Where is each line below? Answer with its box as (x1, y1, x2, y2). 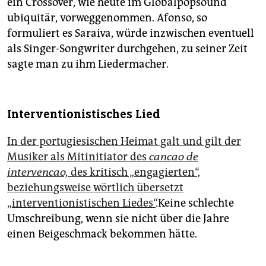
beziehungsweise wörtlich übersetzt (7, 181, 183, 195)
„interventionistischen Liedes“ (7, 197, 156, 210)
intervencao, (7, 166, 68, 179)
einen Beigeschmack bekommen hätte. (7, 227, 197, 241)
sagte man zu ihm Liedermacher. (7, 58, 169, 71)
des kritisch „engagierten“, (68, 166, 200, 179)
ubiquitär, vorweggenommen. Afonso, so (7, 11, 207, 25)
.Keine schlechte (156, 197, 234, 210)
